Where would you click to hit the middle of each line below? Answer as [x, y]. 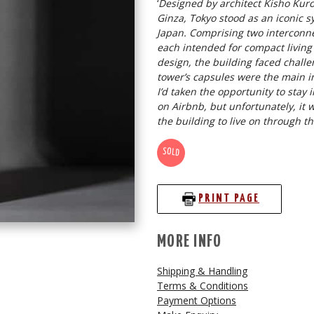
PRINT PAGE [229, 199]
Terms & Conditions [203, 285]
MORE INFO [190, 241]
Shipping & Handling [202, 271]
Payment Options [197, 300]
